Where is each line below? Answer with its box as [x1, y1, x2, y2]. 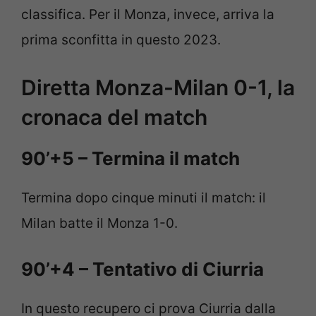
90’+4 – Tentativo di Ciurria [21, 257, 264, 280]
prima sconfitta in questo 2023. [21, 31, 221, 48]
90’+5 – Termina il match [21, 147, 240, 170]
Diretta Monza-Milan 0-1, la [21, 75, 295, 101]
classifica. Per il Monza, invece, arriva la [21, 6, 274, 23]
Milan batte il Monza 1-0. [21, 215, 178, 232]
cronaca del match [21, 104, 207, 130]
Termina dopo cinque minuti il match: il [21, 190, 266, 207]
